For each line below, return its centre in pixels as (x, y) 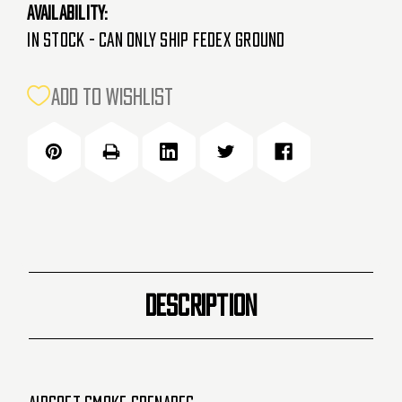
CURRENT (55, 88)
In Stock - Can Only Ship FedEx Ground (156, 40)
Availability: (68, 13)
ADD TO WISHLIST (113, 96)
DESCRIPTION (201, 306)
